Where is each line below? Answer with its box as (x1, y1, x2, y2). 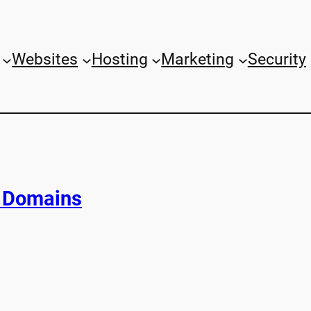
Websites (12, 50, 78, 69)
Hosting (91, 50, 148, 69)
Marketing (161, 50, 235, 69)
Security (247, 50, 306, 69)
